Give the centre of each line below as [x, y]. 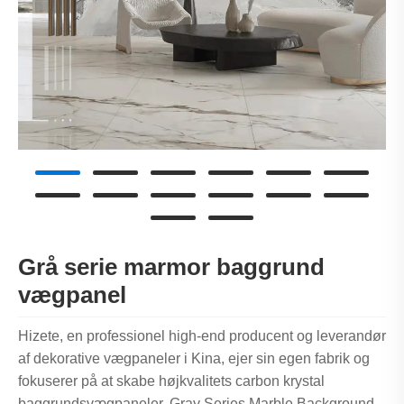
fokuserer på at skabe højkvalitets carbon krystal [171, 381]
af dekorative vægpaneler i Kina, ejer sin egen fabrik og [194, 358]
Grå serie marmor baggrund [171, 266]
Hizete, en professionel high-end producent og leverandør [202, 335]
